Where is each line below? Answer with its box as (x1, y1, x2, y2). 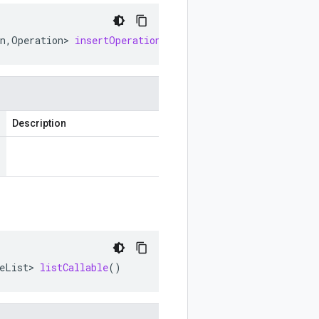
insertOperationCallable (75, 33, 206, 47)
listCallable (40, 261, 108, 274)
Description (12, 117, 66, 129)
